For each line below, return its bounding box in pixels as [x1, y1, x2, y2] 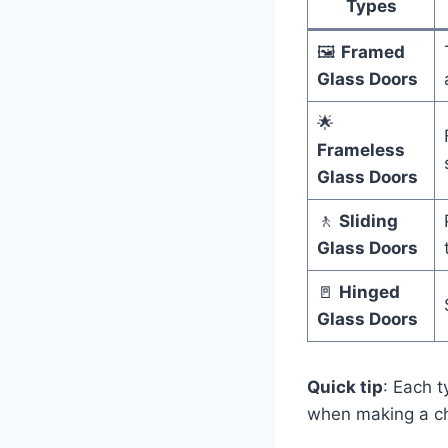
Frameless [316, 140, 405, 161]
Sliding [338, 211, 398, 232]
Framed [340, 42, 405, 63]
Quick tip [307, 377, 383, 398]
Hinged [338, 282, 400, 303]
